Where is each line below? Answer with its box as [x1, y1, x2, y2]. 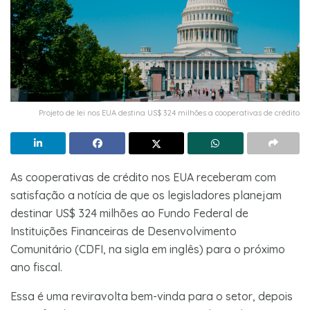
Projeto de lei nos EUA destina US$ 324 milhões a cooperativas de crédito [39, 107, 300, 118]
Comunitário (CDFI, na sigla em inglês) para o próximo [10, 241, 285, 256]
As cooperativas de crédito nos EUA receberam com [10, 170, 276, 184]
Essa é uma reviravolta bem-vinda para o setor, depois [10, 289, 293, 303]
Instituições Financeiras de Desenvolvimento [10, 224, 237, 238]
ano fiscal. [10, 259, 62, 274]
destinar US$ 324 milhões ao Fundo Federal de [10, 206, 248, 220]
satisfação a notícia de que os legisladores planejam [10, 188, 282, 202]
